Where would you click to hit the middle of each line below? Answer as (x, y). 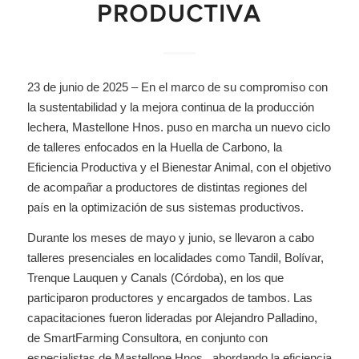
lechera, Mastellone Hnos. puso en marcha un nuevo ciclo (178, 127)
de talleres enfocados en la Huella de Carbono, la (154, 147)
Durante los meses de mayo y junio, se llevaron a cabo (170, 237)
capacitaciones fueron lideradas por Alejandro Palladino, (172, 317)
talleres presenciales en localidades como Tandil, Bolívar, (175, 257)
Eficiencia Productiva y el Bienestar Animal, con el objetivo (179, 167)
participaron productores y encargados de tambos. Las (169, 297)
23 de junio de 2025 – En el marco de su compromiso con (177, 87)
